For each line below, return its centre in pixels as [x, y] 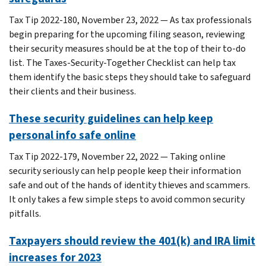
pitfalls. [25, 213]
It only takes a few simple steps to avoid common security [127, 199]
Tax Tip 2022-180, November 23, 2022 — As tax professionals [130, 20]
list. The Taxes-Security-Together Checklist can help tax [122, 62]
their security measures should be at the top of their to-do [127, 48]
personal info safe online [72, 135]
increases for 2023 [55, 257]
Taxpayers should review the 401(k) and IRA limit [132, 240]
